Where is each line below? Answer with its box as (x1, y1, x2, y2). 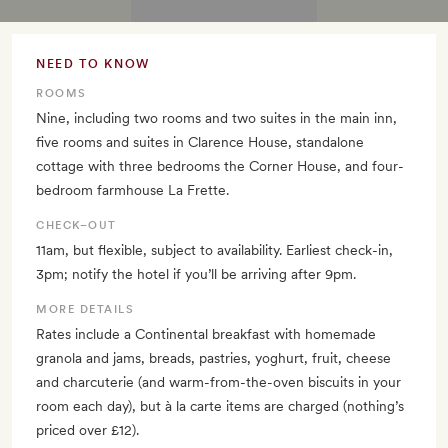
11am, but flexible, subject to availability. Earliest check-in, (36, 242, 393, 259)
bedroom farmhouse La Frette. (36, 182, 229, 199)
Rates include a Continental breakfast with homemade (36, 326, 376, 343)
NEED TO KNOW (36, 57, 151, 72)
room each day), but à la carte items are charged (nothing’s (36, 398, 404, 415)
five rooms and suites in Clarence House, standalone (36, 134, 364, 151)
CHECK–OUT (36, 219, 117, 233)
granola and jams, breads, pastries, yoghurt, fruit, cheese (36, 350, 391, 367)
